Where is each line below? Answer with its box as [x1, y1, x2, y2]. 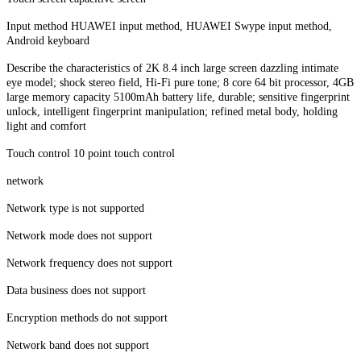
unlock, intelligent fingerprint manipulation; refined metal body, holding [6, 106, 338, 118]
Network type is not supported [6, 202, 144, 215]
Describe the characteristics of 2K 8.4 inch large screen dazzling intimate [6, 62, 338, 75]
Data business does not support [6, 284, 146, 297]
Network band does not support [6, 339, 149, 352]
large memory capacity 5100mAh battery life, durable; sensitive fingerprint [6, 91, 350, 104]
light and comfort [6, 120, 86, 133]
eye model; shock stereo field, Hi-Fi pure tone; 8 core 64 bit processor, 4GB [6, 77, 354, 89]
